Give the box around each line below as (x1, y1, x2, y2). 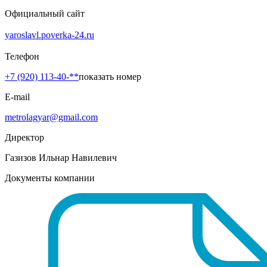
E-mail (5, 91, 30, 102)
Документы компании (5, 172, 95, 183)
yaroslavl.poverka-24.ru (5, 29, 94, 40)
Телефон (5, 51, 39, 61)
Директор (5, 132, 44, 142)
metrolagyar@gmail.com (5, 111, 98, 122)
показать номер (79, 71, 141, 82)
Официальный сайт (5, 8, 85, 18)
